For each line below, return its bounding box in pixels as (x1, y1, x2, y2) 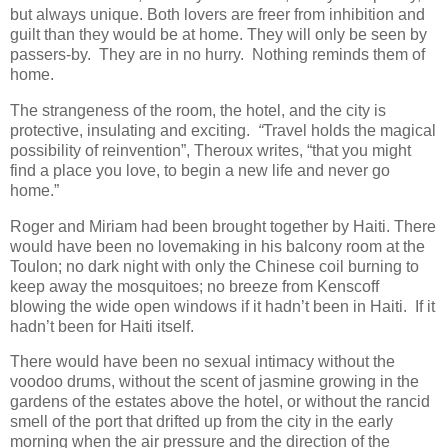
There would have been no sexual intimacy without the (10, 353, 395, 371)
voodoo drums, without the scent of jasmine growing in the (10, 373, 419, 391)
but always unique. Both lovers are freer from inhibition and (10, 5, 425, 23)
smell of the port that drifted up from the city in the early (10, 413, 393, 431)
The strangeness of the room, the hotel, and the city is (10, 101, 386, 119)
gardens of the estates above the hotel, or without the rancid (10, 393, 430, 411)
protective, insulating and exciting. (10, 121, 258, 139)
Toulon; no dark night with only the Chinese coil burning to (10, 257, 419, 275)
